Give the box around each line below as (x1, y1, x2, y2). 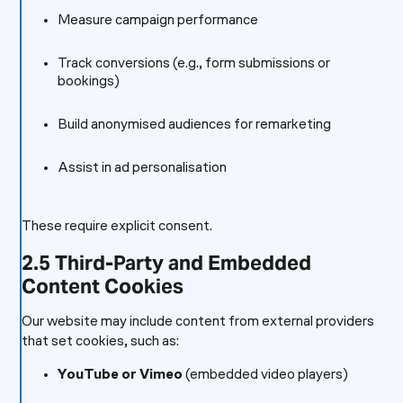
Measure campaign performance (57, 13, 258, 28)
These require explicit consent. (21, 219, 212, 234)
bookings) (57, 75, 120, 89)
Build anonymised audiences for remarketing (57, 118, 331, 132)
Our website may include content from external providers (21, 315, 374, 329)
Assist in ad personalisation (57, 161, 227, 175)
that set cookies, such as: (21, 335, 179, 349)
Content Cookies (21, 273, 184, 299)
